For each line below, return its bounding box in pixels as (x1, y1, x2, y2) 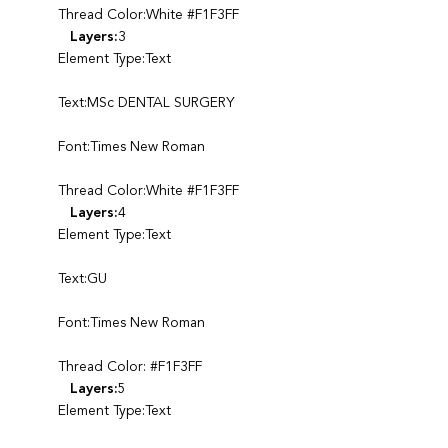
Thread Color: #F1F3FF (57, 359, 202, 374)
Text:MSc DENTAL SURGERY (57, 95, 234, 110)
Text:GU (57, 271, 107, 286)
